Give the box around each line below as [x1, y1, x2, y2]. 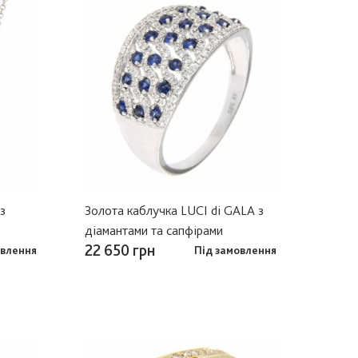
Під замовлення [194, 243, 276, 257]
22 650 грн [85, 240, 155, 260]
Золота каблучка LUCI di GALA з [85, 201, 264, 218]
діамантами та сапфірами [85, 221, 223, 238]
